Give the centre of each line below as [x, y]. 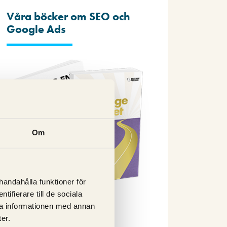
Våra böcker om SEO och [68, 16]
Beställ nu [58, 215]
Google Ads [36, 29]
